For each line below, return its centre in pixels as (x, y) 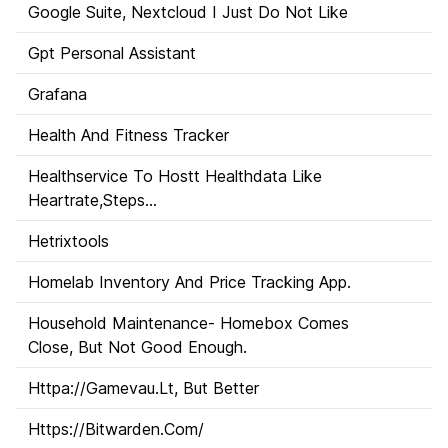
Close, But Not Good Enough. (137, 347)
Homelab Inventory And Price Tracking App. (189, 282)
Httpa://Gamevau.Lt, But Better (143, 388)
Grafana (57, 94)
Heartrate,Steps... (92, 200)
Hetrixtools (68, 241)
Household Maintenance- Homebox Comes (188, 323)
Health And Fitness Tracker (128, 135)
